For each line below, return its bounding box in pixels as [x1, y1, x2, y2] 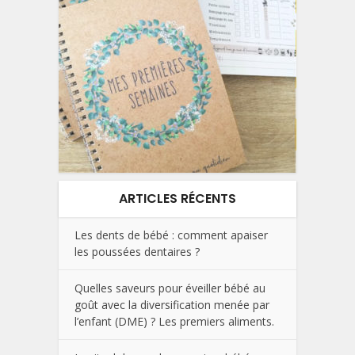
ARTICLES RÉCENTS [119, 189, 236, 208]
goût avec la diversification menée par [74, 297, 269, 313]
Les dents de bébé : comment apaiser [74, 227, 268, 243]
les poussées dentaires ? [74, 244, 200, 260]
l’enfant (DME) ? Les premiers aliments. [74, 314, 274, 330]
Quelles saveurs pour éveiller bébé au [74, 281, 265, 296]
